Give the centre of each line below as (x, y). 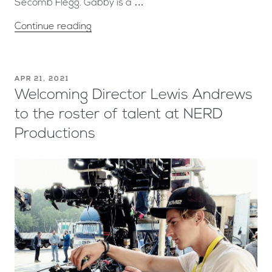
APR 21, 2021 (42, 79)
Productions (55, 134)
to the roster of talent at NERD (119, 114)
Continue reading (53, 26)
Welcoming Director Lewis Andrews (134, 95)
